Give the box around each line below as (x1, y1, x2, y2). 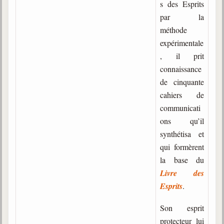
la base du (160, 154, 204, 165)
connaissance (160, 63, 201, 74)
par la (160, 11, 204, 22)
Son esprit (160, 202, 204, 213)
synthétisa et (160, 128, 204, 139)
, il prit (160, 50, 204, 61)
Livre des (160, 167, 204, 178)
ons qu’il (160, 115, 204, 126)
